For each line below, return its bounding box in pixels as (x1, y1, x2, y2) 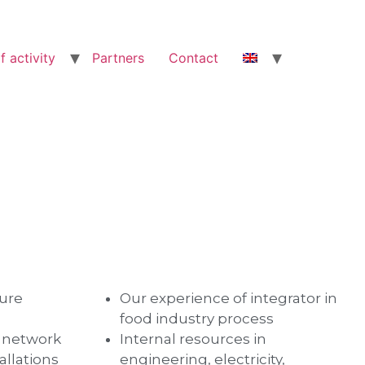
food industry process (119, 310, 274, 328)
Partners (92, 50, 144, 67)
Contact (169, 50, 218, 67)
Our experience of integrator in (119, 290, 337, 307)
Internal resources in (119, 331, 266, 348)
